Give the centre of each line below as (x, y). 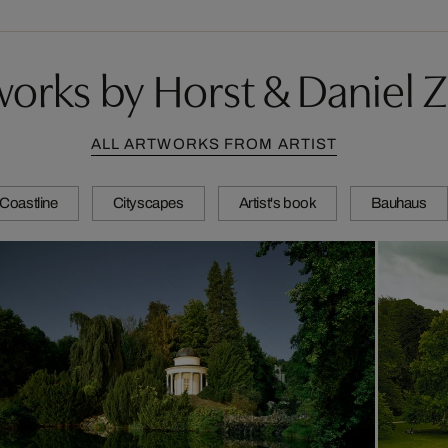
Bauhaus (399, 203)
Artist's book (277, 203)
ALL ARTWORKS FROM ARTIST (214, 144)
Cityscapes (148, 203)
